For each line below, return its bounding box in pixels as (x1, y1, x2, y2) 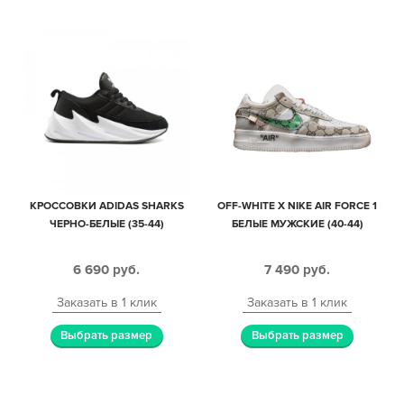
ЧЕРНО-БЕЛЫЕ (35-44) (49, 216, 164, 231)
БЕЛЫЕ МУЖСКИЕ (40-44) (231, 216, 363, 231)
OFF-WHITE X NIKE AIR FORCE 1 (217, 198, 378, 213)
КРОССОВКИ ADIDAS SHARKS (29, 198, 184, 213)
